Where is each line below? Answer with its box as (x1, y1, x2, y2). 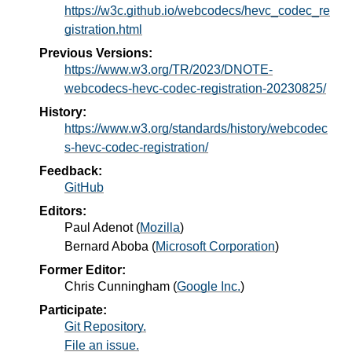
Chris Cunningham (64, 279, 170, 293)
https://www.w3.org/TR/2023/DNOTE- (64, 62, 273, 76)
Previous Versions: (39, 46, 152, 60)
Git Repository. (64, 319, 146, 333)
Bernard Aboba (64, 239, 148, 253)
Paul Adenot (64, 220, 133, 234)
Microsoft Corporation (156, 239, 275, 253)
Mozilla (140, 220, 180, 234)
